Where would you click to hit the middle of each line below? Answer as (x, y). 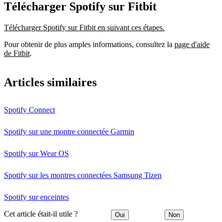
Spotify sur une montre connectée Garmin (69, 131)
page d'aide (192, 44)
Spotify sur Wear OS (36, 153)
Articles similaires (50, 82)
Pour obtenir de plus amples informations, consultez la (89, 44)
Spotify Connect (29, 110)
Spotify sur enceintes (36, 197)
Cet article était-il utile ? (41, 214)
